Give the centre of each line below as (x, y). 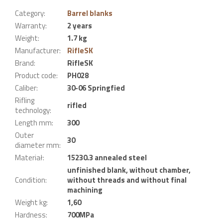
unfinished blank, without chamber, (129, 170)
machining (85, 190)
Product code (36, 76)
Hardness (30, 215)
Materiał (29, 158)
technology (32, 111)
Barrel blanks (90, 13)
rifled (77, 106)
